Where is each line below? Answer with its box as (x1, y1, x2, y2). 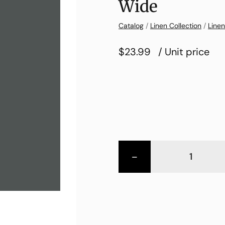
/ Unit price (158, 45, 209, 58)
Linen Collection (150, 21, 201, 30)
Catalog (119, 21, 144, 30)
